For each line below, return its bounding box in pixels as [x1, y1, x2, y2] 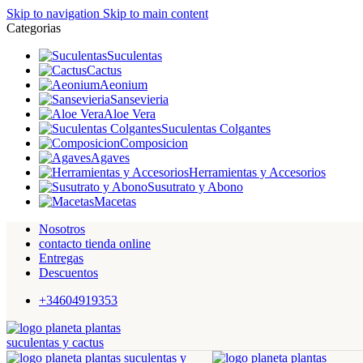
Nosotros [39, 222, 85, 236]
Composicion [120, 136, 188, 150]
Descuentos [39, 266, 98, 280]
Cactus [87, 63, 122, 77]
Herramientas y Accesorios [189, 165, 326, 179]
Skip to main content [103, 6, 208, 20]
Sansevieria [110, 92, 169, 106]
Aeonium [100, 78, 147, 92]
